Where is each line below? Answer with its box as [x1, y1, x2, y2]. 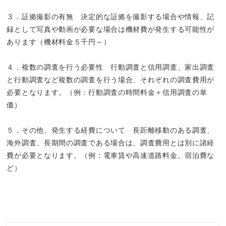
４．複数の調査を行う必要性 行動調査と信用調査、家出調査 [7, 63, 215, 72]
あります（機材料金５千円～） [7, 38, 111, 46]
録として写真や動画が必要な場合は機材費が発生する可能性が [7, 25, 215, 34]
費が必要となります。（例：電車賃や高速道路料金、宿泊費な [7, 151, 215, 160]
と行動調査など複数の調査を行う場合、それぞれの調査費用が [7, 76, 215, 84]
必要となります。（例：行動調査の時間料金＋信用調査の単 [7, 88, 207, 97]
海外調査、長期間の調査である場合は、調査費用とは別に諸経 [7, 139, 215, 147]
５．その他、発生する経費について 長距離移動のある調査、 [7, 126, 215, 135]
